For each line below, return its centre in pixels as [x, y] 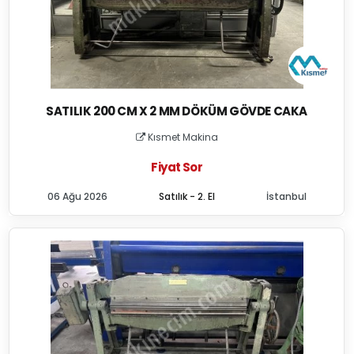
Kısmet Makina [181, 137]
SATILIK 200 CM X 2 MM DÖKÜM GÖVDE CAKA [177, 111]
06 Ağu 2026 [77, 196]
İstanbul [286, 196]
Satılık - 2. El [186, 196]
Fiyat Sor [177, 167]
